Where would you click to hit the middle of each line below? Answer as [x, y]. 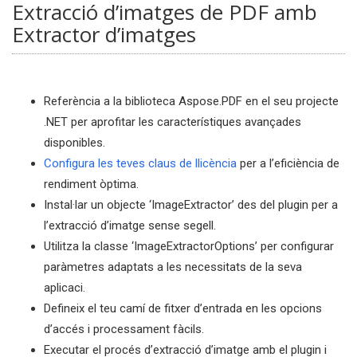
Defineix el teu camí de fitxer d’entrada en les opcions [183, 308]
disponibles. [75, 143]
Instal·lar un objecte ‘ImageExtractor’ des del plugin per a [191, 205]
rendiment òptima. [91, 184]
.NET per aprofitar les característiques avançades [173, 122]
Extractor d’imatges [104, 34]
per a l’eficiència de [288, 163]
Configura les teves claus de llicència [140, 163]
